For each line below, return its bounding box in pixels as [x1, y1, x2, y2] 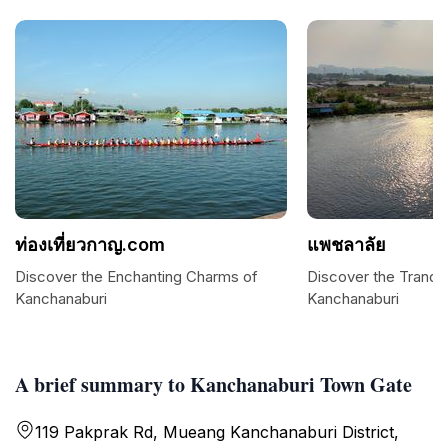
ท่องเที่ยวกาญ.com [15, 234, 165, 255]
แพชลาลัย [307, 234, 386, 255]
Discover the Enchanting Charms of [15, 267, 258, 286]
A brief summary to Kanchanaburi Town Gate [15, 370, 412, 399]
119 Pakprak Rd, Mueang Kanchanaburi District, [35, 422, 399, 442]
